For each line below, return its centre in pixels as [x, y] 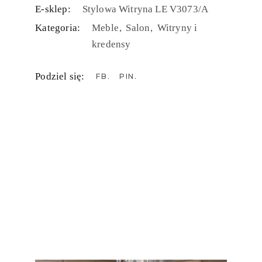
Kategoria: [58, 28]
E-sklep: [53, 9]
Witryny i [177, 28]
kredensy [111, 44]
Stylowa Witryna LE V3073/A [145, 9]
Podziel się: [60, 77]
